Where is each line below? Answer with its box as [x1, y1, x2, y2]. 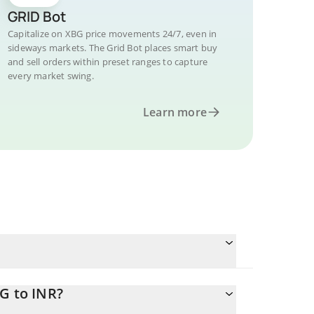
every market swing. [8, 69, 94, 82]
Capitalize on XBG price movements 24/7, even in [8, 27, 217, 40]
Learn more [143, 104, 207, 120]
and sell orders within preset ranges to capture [8, 55, 208, 68]
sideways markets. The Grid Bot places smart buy [8, 41, 218, 54]
